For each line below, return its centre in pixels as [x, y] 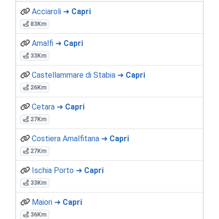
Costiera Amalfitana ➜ [71, 138]
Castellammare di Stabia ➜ [79, 75]
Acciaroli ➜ [52, 11]
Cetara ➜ [48, 107]
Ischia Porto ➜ [58, 170]
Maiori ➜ [47, 202]
